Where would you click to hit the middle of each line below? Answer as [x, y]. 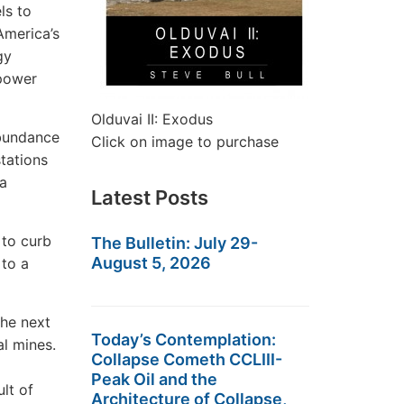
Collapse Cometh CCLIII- [187, 359]
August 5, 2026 [151, 263]
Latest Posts [150, 197]
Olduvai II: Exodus [152, 119]
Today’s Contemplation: [184, 340]
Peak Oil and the [154, 379]
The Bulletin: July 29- [174, 243]
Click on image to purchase [185, 142]
